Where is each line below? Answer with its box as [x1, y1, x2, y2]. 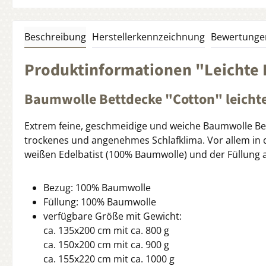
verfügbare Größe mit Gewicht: [43, 210, 182, 223]
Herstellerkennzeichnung [92, 30, 205, 44]
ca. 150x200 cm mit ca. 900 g [43, 238, 169, 252]
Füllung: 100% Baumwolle [43, 195, 156, 209]
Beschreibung [24, 30, 86, 44]
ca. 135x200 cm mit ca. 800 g [43, 224, 169, 237]
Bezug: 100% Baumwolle [43, 181, 151, 195]
